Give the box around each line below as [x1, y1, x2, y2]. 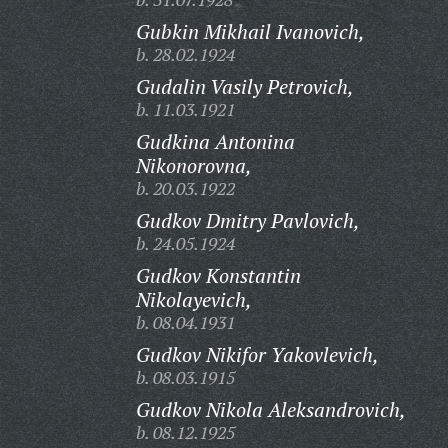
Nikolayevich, [135, 286, 252, 313]
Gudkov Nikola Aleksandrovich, [135, 396, 406, 423]
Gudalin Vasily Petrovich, [135, 73, 354, 100]
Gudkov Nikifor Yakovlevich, [135, 341, 379, 368]
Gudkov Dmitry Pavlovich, [135, 207, 360, 234]
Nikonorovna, [135, 152, 252, 179]
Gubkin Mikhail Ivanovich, [135, 18, 365, 45]
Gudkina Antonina [135, 128, 295, 155]
